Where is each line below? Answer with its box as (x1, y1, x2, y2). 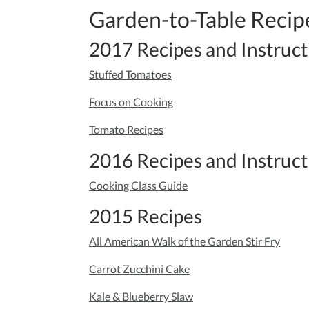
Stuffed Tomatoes (89, 68, 172, 81)
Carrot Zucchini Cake (89, 262, 190, 276)
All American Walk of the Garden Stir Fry (89, 235, 280, 248)
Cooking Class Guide (89, 179, 188, 192)
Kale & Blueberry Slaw (89, 290, 193, 303)
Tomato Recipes (89, 123, 163, 137)
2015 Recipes (89, 204, 202, 228)
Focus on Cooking (89, 95, 173, 109)
